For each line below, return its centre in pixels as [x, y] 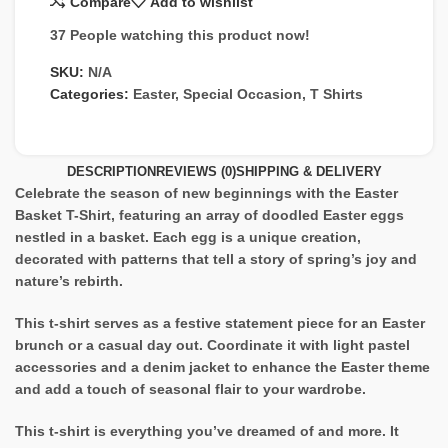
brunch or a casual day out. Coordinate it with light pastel [212, 345]
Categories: [89, 94]
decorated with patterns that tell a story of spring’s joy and [216, 259]
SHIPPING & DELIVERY [308, 172]
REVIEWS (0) [195, 172]
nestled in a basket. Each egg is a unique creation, [188, 237]
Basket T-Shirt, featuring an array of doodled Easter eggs [209, 215]
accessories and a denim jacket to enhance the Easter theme [222, 367]
